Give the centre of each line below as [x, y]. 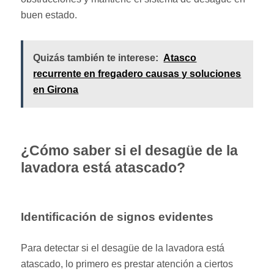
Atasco [180, 57]
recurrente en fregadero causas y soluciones [137, 73]
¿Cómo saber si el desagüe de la [130, 150]
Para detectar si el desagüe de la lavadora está [123, 248]
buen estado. [49, 15]
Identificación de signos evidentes [117, 217]
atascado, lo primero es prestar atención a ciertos [127, 264]
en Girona [56, 89]
